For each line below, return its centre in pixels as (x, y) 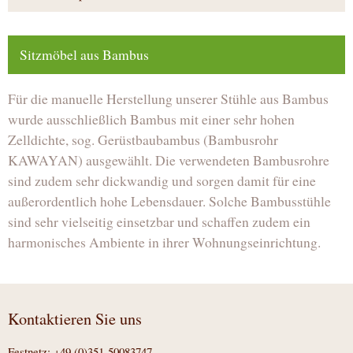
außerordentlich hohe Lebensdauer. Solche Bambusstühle (169, 201)
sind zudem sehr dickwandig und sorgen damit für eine (162, 180)
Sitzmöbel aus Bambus (84, 54)
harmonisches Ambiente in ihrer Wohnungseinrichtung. (164, 242)
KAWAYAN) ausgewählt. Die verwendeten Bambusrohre (169, 160)
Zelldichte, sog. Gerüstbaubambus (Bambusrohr (143, 139)
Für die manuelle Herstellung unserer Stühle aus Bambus (168, 98)
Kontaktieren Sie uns (75, 318)
